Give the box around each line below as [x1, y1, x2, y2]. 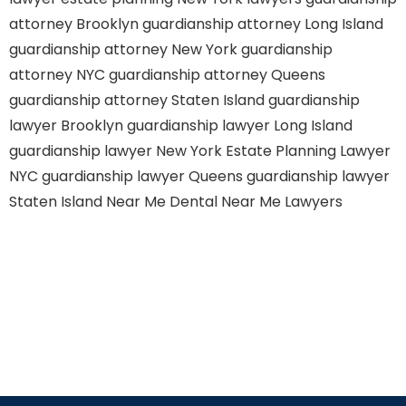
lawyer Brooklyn [9, 115, 123, 136]
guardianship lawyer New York [9, 140, 222, 161]
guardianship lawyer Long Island [127, 115, 353, 136]
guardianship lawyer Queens [42, 166, 243, 187]
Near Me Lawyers [221, 191, 343, 212]
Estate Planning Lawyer [226, 140, 391, 161]
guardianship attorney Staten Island [9, 90, 265, 111]
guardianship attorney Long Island [142, 14, 383, 34]
